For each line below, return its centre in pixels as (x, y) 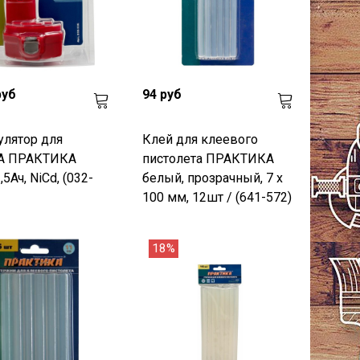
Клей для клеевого (200, 139)
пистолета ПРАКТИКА (209, 158)
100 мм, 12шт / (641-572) (217, 197)
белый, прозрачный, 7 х (213, 178)
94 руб (162, 94)
